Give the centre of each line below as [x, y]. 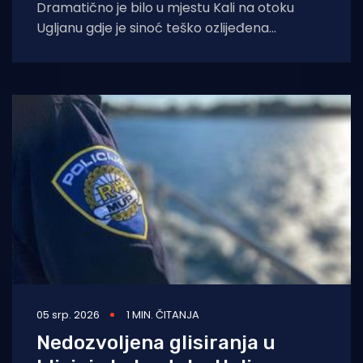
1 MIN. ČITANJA [163, 314]
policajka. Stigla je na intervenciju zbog [158, 48]
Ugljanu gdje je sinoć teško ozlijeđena [153, 28]
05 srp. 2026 [68, 314]
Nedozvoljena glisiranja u [156, 342]
